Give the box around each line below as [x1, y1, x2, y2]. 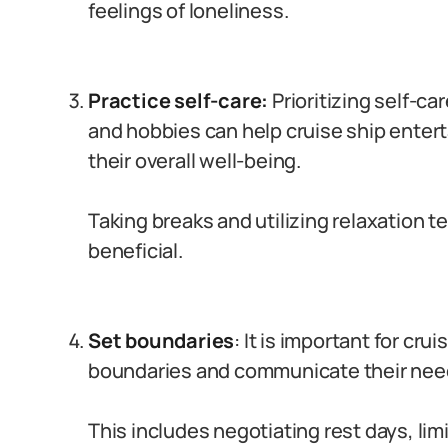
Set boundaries [88, 327, 235, 354]
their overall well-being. [88, 147, 302, 174]
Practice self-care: [88, 87, 269, 114]
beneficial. [88, 237, 183, 264]
